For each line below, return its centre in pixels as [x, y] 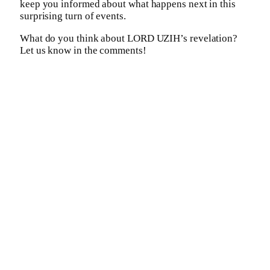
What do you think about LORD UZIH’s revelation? [129, 39]
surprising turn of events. [73, 16]
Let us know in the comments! [83, 51]
